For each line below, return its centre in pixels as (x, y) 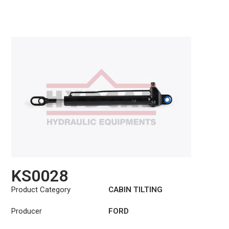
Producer (27, 211)
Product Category (41, 190)
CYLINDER (127, 201)
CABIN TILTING (136, 190)
